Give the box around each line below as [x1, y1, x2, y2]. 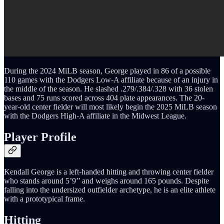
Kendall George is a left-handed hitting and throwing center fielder [4, 167, 213, 176]
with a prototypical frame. [4, 194, 85, 203]
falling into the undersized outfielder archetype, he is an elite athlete [4, 185, 215, 194]
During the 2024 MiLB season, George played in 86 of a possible [4, 66, 210, 75]
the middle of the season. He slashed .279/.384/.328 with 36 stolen [4, 84, 213, 93]
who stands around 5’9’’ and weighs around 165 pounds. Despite [4, 176, 209, 185]
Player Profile [4, 130, 76, 144]
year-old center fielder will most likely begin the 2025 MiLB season [4, 102, 217, 111]
